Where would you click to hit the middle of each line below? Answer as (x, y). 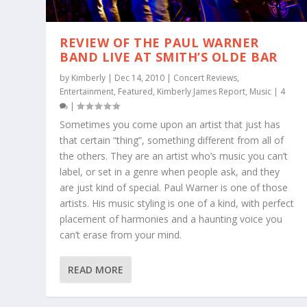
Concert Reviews (206, 78)
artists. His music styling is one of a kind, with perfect (177, 204)
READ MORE (96, 270)
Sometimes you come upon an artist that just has (170, 125)
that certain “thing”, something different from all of (172, 140)
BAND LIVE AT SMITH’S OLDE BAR (169, 57)
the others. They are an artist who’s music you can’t (174, 156)
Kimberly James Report (201, 92)
